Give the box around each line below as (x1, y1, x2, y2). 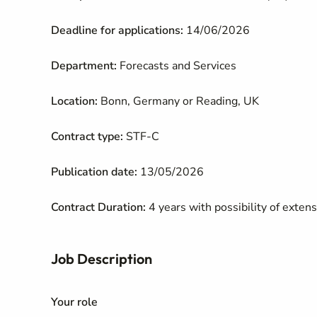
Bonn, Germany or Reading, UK (100, 93, 259, 109)
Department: (51, 58, 117, 74)
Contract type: (51, 129, 123, 144)
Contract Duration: (51, 200, 146, 215)
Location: (51, 93, 98, 109)
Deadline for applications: (51, 23, 183, 38)
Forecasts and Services (120, 58, 236, 74)
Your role (51, 294, 98, 310)
